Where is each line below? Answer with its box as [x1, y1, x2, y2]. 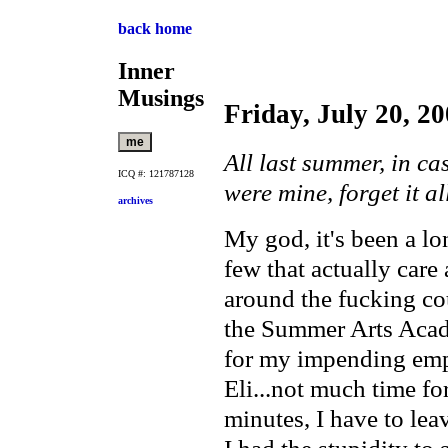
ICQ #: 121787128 [118, 167, 194, 179]
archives [118, 194, 153, 206]
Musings [118, 84, 204, 111]
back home [118, 20, 192, 37]
